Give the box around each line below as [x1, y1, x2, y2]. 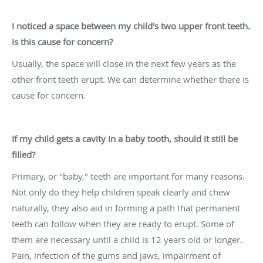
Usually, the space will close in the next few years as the [12, 57, 236, 69]
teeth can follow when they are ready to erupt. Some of [12, 217, 234, 230]
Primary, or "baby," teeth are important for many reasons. [12, 170, 245, 182]
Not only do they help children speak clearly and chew [12, 186, 230, 198]
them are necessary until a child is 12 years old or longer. [12, 233, 242, 245]
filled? [12, 148, 35, 160]
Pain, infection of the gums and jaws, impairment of [12, 249, 221, 261]
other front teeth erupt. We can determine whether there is [12, 73, 249, 85]
